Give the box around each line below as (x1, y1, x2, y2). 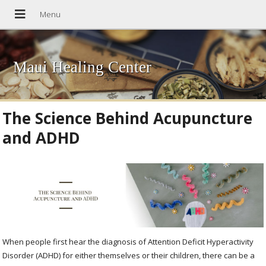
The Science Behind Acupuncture (2, 107, 253, 129)
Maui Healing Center (13, 58, 152, 77)
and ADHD (2, 126, 81, 148)
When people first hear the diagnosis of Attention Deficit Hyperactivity (2, 236, 254, 248)
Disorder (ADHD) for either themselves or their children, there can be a (2, 250, 255, 261)
